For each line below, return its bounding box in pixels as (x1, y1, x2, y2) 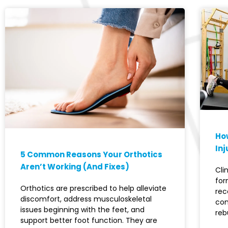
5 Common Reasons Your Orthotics (20, 149, 162, 160)
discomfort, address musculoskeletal (20, 194, 152, 205)
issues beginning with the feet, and (20, 205, 145, 215)
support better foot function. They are (20, 215, 157, 226)
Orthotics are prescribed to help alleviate (20, 183, 166, 194)
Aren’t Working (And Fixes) (20, 161, 129, 173)
